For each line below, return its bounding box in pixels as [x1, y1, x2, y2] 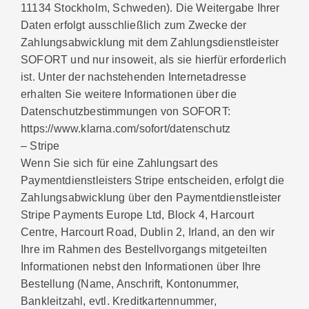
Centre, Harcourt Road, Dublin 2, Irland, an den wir [21, 226, 275, 239]
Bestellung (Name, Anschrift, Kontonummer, [21, 277, 239, 290]
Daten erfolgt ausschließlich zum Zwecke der [21, 19, 247, 32]
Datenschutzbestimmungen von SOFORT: [21, 105, 230, 118]
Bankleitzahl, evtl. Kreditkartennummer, [21, 295, 217, 308]
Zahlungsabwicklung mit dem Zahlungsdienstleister [21, 36, 279, 49]
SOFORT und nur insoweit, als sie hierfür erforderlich [21, 53, 287, 66]
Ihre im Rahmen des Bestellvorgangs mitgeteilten [21, 243, 268, 256]
